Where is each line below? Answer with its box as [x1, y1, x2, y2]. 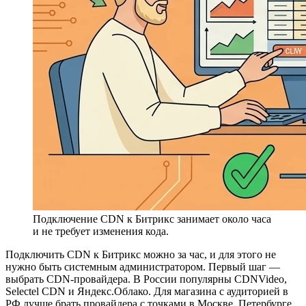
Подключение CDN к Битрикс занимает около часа [33, 213, 271, 225]
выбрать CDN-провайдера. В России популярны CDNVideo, [5, 273, 287, 286]
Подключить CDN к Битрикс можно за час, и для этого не [5, 249, 276, 261]
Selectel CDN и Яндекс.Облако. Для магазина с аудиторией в [5, 286, 288, 298]
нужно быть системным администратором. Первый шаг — [5, 261, 280, 273]
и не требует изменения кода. [33, 225, 169, 238]
